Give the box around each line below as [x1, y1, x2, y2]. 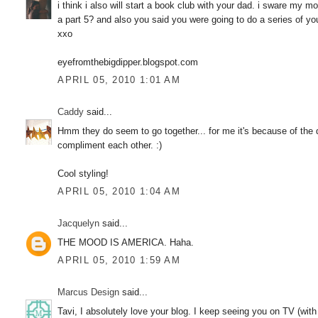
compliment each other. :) [57, 139, 163, 150]
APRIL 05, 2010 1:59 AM [57, 255, 181, 266]
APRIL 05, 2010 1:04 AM [57, 186, 181, 197]
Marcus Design [57, 287, 120, 298]
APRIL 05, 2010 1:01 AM [57, 75, 181, 86]
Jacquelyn [57, 218, 100, 229]
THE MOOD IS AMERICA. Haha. [57, 236, 194, 248]
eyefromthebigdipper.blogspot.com [57, 56, 199, 67]
